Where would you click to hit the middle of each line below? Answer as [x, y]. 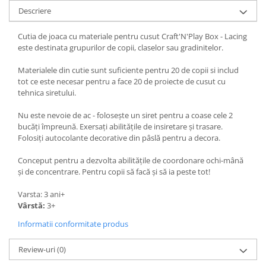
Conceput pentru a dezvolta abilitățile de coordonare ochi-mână [131, 160]
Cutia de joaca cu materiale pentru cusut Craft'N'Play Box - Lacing [132, 36]
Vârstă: [32, 205]
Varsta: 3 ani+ [41, 194]
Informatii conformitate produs [73, 224]
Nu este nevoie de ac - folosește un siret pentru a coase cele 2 [125, 115]
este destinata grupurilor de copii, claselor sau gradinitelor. [121, 47]
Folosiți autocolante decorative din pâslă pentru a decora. [119, 138]
